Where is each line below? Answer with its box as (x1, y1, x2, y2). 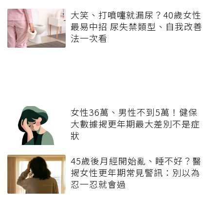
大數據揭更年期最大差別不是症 (71, 117, 200, 130)
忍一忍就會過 (71, 178, 126, 191)
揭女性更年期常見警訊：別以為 (71, 166, 200, 179)
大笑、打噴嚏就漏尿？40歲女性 (71, 8, 201, 21)
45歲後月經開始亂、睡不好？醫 (71, 154, 201, 167)
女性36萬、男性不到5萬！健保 (71, 106, 198, 119)
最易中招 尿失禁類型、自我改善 (71, 20, 202, 33)
